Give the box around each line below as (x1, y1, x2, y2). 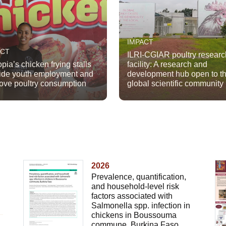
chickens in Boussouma (91, 211, 177, 220)
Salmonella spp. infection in (91, 201, 190, 210)
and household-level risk (91, 182, 179, 191)
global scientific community (127, 79, 223, 88)
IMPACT (127, 38, 153, 46)
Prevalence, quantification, (91, 173, 186, 182)
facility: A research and (127, 60, 207, 69)
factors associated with (91, 192, 173, 201)
